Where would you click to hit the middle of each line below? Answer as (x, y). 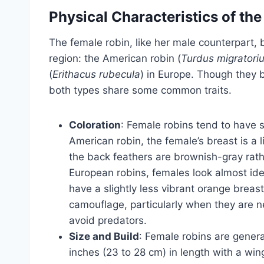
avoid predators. (108, 221)
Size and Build (104, 237)
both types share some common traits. (140, 90)
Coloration (95, 125)
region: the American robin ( (115, 59)
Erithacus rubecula (96, 75)
